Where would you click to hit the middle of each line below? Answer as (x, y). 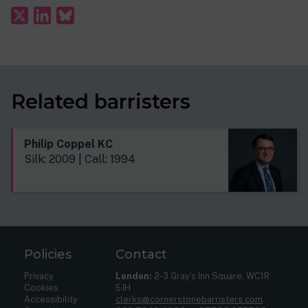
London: (133, 276)
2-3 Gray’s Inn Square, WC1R (210, 276)
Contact (141, 254)
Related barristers (101, 102)
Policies (48, 254)
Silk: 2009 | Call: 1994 (80, 159)
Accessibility (51, 300)
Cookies (42, 288)
